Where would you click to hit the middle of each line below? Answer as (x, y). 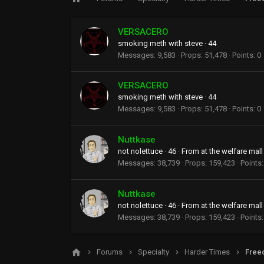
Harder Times (207, 252)
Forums (110, 252)
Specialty (154, 252)
